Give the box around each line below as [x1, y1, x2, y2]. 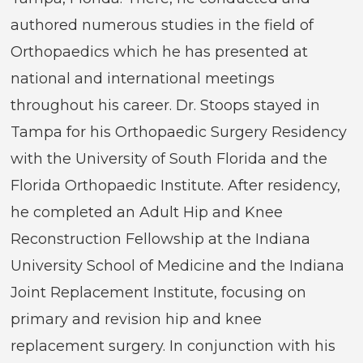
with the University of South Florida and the [11, 150, 328, 169]
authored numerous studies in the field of [11, 16, 314, 35]
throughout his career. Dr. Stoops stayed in [11, 96, 321, 115]
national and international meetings [11, 70, 275, 88]
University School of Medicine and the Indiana [11, 257, 345, 275]
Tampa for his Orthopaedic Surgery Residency [11, 123, 348, 142]
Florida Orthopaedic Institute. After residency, [11, 177, 341, 195]
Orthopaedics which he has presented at [11, 43, 309, 62]
